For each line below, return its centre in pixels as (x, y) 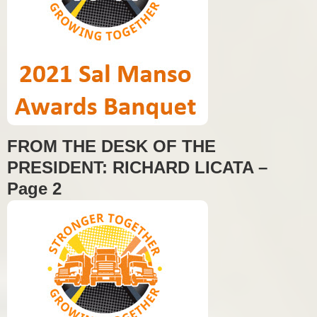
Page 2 (34, 188)
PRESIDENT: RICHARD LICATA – (137, 167)
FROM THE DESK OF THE (111, 146)
